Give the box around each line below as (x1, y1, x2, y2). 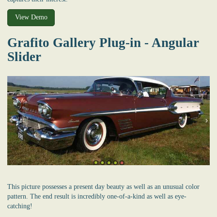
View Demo (15, 14, 47, 21)
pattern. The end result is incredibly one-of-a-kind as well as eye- (7, 192, 186, 200)
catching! (7, 202, 32, 210)
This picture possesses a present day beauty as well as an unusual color (7, 183, 200, 190)
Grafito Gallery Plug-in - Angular (7, 35, 199, 50)
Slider (7, 49, 41, 64)
